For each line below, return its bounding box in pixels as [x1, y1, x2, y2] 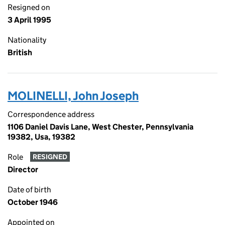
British [8, 48, 32, 57]
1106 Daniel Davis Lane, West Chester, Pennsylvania [8, 122, 193, 132]
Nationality [8, 35, 46, 45]
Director [8, 165, 38, 174]
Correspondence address [8, 109, 94, 119]
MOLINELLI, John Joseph [8, 88, 139, 103]
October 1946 [8, 197, 58, 207]
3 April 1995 [8, 15, 51, 25]
